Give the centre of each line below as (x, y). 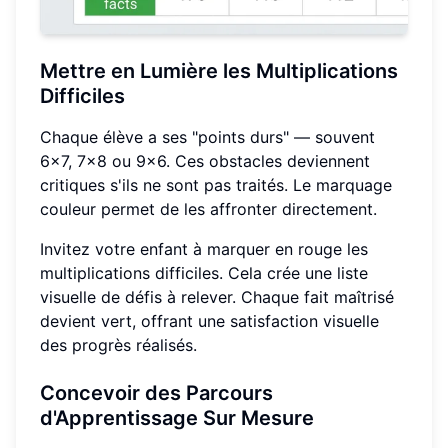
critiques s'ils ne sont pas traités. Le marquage (216, 184)
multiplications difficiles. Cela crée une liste (204, 272)
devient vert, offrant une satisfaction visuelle (209, 320)
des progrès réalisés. (118, 344)
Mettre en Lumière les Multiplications (219, 70)
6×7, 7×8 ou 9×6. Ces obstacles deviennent (205, 160)
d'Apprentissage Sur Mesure (177, 417)
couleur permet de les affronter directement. (208, 208)
